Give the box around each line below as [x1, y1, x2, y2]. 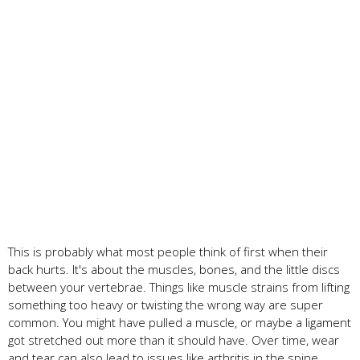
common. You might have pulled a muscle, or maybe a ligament [8, 313, 351, 330]
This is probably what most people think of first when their [8, 243, 328, 260]
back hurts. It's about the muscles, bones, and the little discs [8, 260, 340, 277]
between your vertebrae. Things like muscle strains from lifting [8, 278, 350, 295]
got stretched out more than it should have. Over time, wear [8, 331, 339, 348]
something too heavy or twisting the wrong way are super [8, 296, 323, 313]
